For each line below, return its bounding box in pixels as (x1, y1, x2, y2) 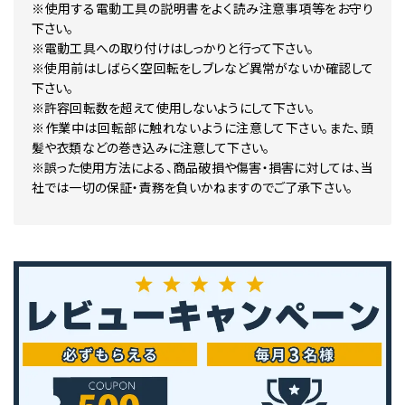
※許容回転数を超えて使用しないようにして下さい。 (32, 100, 316, 117)
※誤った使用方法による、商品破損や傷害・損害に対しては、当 (32, 160, 373, 176)
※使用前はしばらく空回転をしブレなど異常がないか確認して (32, 61, 373, 77)
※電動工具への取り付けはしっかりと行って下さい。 (32, 41, 315, 57)
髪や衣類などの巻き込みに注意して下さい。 (32, 140, 269, 156)
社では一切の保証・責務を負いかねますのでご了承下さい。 (32, 180, 353, 196)
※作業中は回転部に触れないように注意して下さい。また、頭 (32, 120, 373, 137)
